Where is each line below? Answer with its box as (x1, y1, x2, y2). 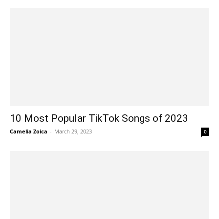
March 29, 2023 (54, 128, 92, 135)
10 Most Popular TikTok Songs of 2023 (10, 112, 188, 125)
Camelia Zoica (10, 128, 47, 135)
